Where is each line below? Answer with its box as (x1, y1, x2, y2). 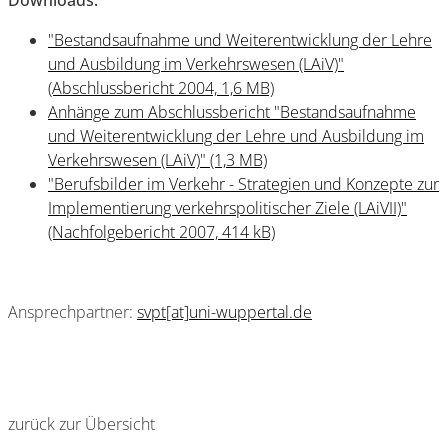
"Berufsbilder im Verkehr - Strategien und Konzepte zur (48, 173, 439, 195)
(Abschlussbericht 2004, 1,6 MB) (48, 77, 274, 99)
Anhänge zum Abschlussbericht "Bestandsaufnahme (48, 101, 416, 123)
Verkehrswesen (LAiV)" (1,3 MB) (48, 149, 267, 171)
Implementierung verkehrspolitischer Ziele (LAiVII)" (48, 197, 407, 219)
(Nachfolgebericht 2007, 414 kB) (48, 221, 275, 243)
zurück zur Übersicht (8, 413, 155, 435)
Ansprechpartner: (8, 301, 137, 323)
